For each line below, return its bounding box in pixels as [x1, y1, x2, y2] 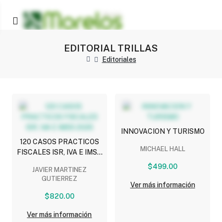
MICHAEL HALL [140, 145, 185, 153]
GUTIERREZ [41, 175, 77, 183]
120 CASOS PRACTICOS [19, 138, 99, 146]
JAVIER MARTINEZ [32, 166, 87, 174]
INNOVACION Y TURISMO [120, 127, 205, 136]
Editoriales [102, 55, 136, 63]
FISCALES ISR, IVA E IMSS [17, 148, 102, 157]
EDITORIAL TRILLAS [64, 42, 158, 54]
